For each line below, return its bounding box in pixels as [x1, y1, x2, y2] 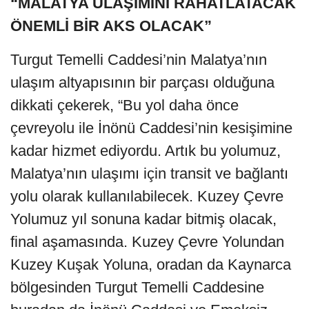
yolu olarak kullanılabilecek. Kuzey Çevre [10, 188, 283, 206]
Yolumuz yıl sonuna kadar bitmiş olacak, [10, 210, 277, 228]
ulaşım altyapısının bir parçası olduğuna [10, 74, 275, 92]
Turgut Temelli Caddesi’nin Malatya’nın [10, 51, 267, 69]
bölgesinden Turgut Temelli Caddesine [10, 279, 264, 297]
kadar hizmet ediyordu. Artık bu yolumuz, [10, 142, 281, 160]
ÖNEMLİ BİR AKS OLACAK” [10, 17, 212, 35]
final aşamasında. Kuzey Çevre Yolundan [10, 233, 284, 251]
